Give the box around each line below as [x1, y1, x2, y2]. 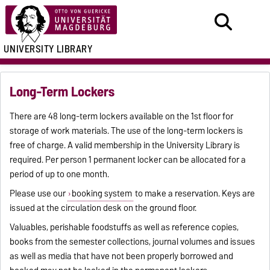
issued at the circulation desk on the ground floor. [10, 201, 197, 216]
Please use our [10, 186, 68, 201]
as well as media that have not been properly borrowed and [10, 249, 234, 264]
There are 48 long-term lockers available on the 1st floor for [10, 109, 234, 124]
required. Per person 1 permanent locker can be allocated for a [10, 152, 246, 168]
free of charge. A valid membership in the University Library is [10, 138, 240, 153]
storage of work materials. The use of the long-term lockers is [10, 124, 243, 139]
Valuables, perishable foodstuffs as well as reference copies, [10, 220, 239, 235]
